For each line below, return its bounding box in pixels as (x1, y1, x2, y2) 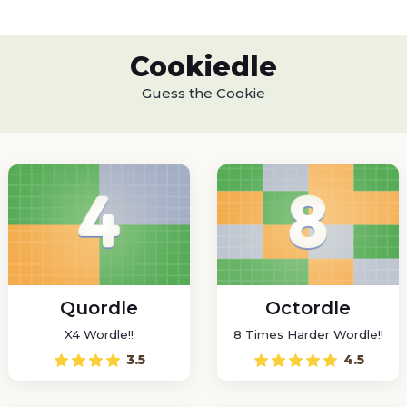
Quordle (60, 297, 138, 319)
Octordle (265, 297, 351, 319)
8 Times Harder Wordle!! (233, 327, 383, 342)
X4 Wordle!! (65, 327, 134, 342)
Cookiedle (130, 50, 277, 84)
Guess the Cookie (142, 84, 265, 102)
